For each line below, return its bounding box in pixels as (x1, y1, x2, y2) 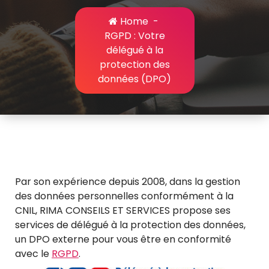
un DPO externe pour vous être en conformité (15, 232, 231, 246)
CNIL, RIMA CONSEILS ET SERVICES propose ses (15, 204, 231, 217)
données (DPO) (98, 72, 171, 86)
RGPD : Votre (104, 29, 165, 43)
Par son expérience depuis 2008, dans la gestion (15, 175, 240, 189)
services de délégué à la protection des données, (15, 218, 246, 232)
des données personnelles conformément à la (15, 189, 234, 203)
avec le (15, 247, 52, 261)
